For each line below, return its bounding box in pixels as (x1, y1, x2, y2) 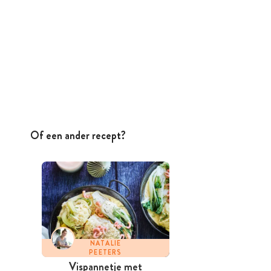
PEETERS (89, 247, 122, 258)
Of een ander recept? (30, 127, 126, 143)
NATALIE (90, 238, 122, 249)
